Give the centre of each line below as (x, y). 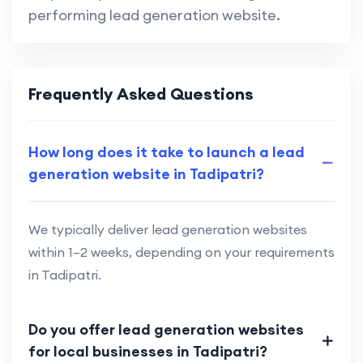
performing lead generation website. (154, 15)
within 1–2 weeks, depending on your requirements (181, 252)
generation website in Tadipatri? (146, 174)
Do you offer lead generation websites (166, 330)
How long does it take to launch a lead (167, 152)
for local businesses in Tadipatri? (148, 352)
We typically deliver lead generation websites (168, 230)
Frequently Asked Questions (141, 94)
